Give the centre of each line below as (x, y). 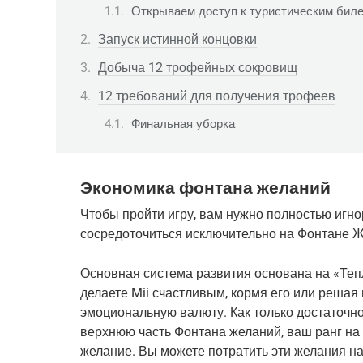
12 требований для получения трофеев (217, 96)
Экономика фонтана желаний (205, 188)
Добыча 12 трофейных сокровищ (198, 67)
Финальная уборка (183, 124)
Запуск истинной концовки (177, 39)
